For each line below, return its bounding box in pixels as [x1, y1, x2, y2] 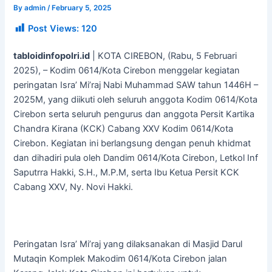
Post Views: [28, 22, 80, 34]
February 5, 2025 [52, 4, 112, 13]
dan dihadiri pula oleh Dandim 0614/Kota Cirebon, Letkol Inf [13, 152, 259, 163]
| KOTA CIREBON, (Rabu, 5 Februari [90, 50, 237, 61]
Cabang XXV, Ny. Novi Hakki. [13, 181, 134, 192]
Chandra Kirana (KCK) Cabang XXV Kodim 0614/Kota [13, 123, 234, 134]
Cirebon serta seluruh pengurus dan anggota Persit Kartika [13, 108, 255, 120]
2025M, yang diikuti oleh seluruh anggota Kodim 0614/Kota [13, 93, 258, 105]
